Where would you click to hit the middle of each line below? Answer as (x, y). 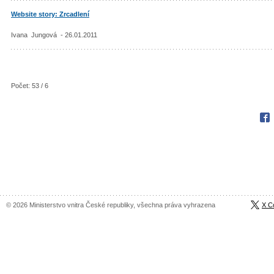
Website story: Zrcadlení (50, 14)
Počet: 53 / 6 (30, 86)
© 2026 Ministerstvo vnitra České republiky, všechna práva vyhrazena (111, 205)
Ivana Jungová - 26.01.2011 (54, 35)
